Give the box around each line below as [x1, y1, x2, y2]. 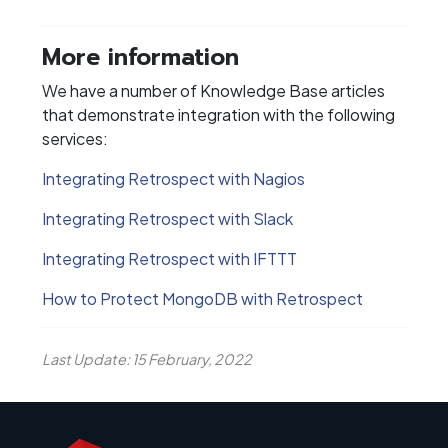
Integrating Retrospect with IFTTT [42, 248, 297, 270]
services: [42, 128, 108, 150]
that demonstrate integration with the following [42, 104, 395, 126]
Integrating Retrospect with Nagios [42, 168, 305, 190]
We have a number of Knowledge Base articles [42, 80, 385, 102]
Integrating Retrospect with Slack [42, 208, 293, 230]
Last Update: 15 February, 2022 [42, 349, 252, 368]
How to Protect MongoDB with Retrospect [42, 288, 363, 310]
